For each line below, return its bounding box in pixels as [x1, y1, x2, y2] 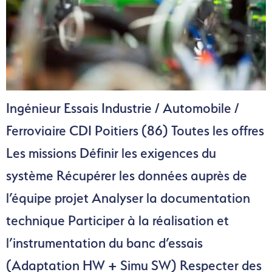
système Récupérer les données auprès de [6, 167, 247, 183]
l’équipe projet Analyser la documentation [6, 189, 250, 206]
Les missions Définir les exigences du [6, 144, 216, 161]
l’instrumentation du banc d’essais [6, 234, 203, 251]
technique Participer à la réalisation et [6, 212, 229, 228]
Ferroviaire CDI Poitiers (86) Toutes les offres [6, 122, 264, 138]
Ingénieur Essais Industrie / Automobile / [6, 100, 239, 116]
